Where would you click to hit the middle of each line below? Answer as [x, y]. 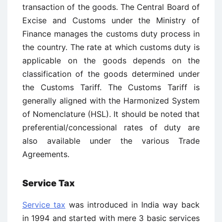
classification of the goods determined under [111, 74]
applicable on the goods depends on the [111, 60]
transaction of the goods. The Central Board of [111, 7]
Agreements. [46, 154]
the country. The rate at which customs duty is [111, 47]
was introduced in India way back [133, 205]
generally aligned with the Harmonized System [111, 101]
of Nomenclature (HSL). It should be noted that [111, 114]
